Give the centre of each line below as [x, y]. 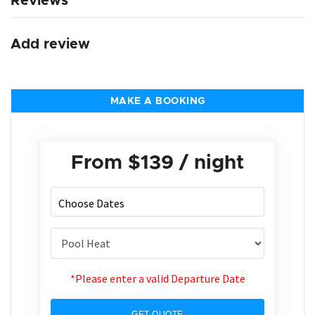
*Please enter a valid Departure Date [157, 278]
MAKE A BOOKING [157, 101]
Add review [50, 44]
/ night [209, 163]
